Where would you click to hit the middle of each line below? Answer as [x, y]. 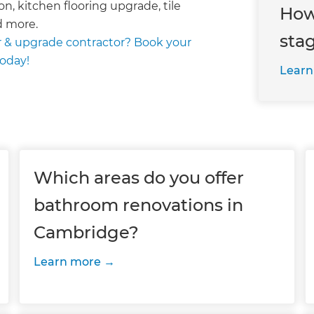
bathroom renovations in [138, 205]
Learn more [67, 262]
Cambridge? [86, 232]
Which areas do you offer [138, 178]
